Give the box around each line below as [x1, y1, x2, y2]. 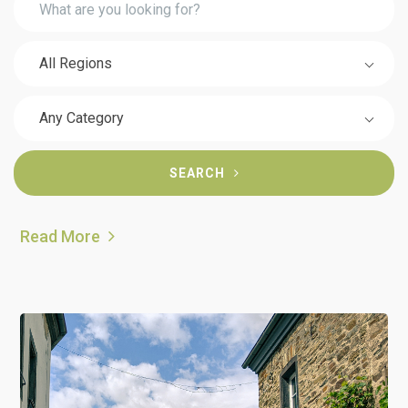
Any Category [39, 109, 124, 127]
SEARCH [168, 166, 225, 181]
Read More [20, 227, 105, 247]
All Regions [39, 55, 112, 73]
